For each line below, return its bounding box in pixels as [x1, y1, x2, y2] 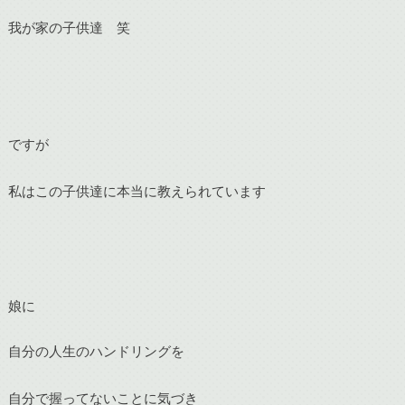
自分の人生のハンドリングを [7, 343, 184, 360]
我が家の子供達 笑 [7, 19, 130, 36]
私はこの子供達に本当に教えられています [7, 182, 266, 199]
